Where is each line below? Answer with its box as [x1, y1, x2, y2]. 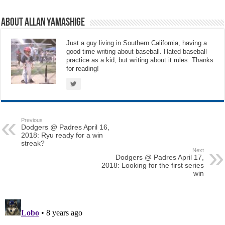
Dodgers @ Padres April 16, [21, 123, 110, 132]
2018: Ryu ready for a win [21, 131, 103, 140]
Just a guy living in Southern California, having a [66, 39, 207, 47]
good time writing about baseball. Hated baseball [66, 48, 207, 56]
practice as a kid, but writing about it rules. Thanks [66, 56, 214, 64]
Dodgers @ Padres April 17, [115, 153, 204, 162]
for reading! [66, 65, 99, 73]
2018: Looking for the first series [101, 161, 204, 170]
